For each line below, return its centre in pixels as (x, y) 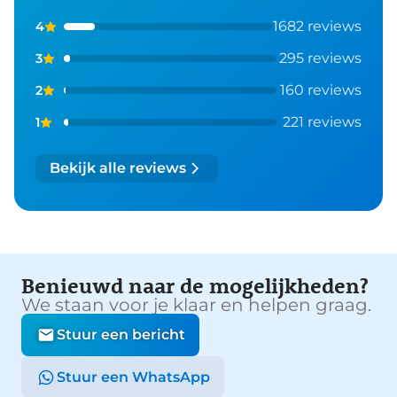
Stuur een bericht (121, 335)
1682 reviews (317, 27)
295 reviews (320, 58)
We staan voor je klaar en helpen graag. (196, 305)
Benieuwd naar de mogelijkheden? (194, 285)
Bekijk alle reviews (118, 168)
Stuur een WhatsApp (133, 378)
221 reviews (322, 122)
